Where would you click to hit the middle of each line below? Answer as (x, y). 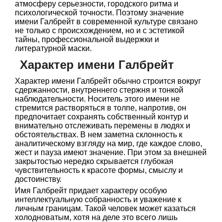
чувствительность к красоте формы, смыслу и (99, 170)
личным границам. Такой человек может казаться (105, 208)
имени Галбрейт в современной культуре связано (106, 22)
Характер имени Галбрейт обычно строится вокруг (108, 81)
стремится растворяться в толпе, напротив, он (101, 108)
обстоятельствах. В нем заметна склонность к (99, 135)
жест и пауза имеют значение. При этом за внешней (111, 152)
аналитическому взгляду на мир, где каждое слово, (109, 143)
